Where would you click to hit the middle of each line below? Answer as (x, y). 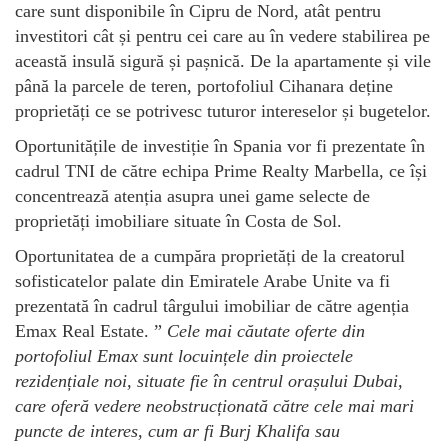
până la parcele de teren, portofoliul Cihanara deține (204, 85)
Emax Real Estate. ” (91, 330)
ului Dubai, (361, 380)
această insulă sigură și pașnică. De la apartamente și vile (223, 60)
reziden (41, 380)
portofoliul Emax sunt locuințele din (148, 355)
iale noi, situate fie (142, 380)
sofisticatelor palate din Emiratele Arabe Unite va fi (202, 280)
